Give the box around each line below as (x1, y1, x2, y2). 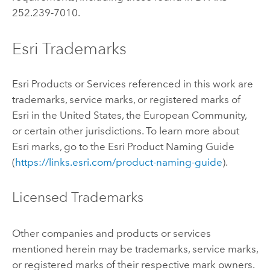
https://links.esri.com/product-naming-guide (14, 156, 222, 169)
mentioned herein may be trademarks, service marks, (11, 242, 258, 255)
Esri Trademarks (11, 38, 127, 58)
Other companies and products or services (11, 227, 211, 239)
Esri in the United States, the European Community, (11, 109, 246, 122)
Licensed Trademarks (11, 189, 143, 206)
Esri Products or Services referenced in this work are (11, 78, 253, 90)
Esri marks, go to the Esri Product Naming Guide (11, 140, 234, 153)
